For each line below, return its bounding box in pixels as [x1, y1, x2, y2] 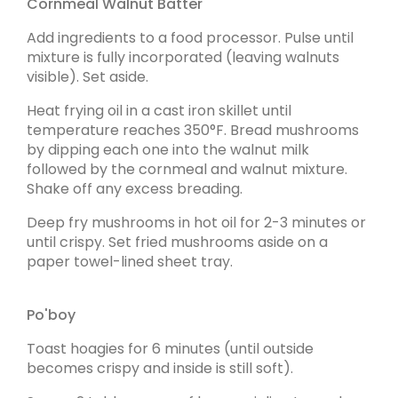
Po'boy [27, 305, 76, 325]
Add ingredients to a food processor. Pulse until [27, 28, 354, 48]
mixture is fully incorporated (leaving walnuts [27, 47, 339, 68]
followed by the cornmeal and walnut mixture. [27, 159, 347, 179]
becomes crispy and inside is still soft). [27, 358, 293, 378]
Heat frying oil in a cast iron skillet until [27, 100, 291, 121]
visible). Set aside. [27, 67, 148, 87]
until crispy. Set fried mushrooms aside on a [27, 232, 328, 252]
